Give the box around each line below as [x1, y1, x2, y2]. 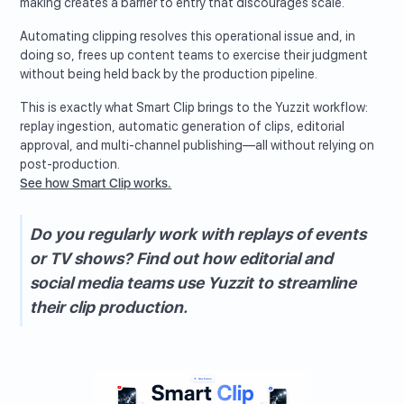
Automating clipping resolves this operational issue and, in [20, 29, 356, 44]
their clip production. [30, 298, 188, 317]
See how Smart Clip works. [20, 176, 172, 191]
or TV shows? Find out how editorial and [30, 249, 334, 269]
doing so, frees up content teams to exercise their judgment [20, 48, 369, 63]
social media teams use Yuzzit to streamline [30, 273, 357, 293]
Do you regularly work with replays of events [30, 225, 367, 244]
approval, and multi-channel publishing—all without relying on [20, 138, 375, 153]
